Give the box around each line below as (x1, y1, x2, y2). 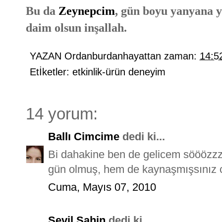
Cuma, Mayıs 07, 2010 (48, 180, 156, 193)
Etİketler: (30, 66, 72, 77)
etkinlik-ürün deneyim (72, 66, 166, 77)
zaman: (164, 50, 200, 61)
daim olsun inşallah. (26, 20, 127, 34)
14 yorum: (26, 105, 98, 123)
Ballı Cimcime (48, 130, 119, 143)
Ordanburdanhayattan (64, 50, 161, 61)
